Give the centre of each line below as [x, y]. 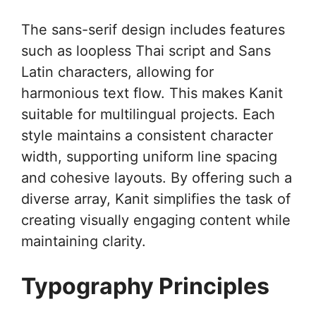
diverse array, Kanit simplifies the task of [156, 199]
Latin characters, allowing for [117, 72]
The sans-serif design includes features [153, 29]
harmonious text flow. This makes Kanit [152, 93]
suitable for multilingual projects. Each [148, 114]
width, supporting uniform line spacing [149, 156]
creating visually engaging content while [156, 220]
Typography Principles [145, 286]
